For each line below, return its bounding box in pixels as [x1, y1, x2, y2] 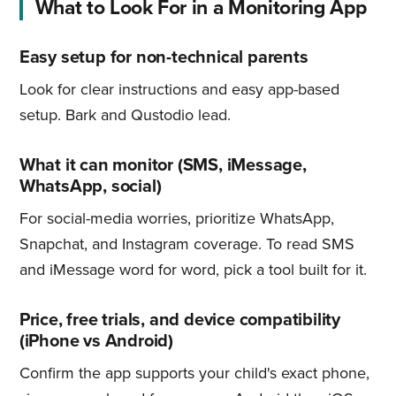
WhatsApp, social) [19, 175, 162, 197]
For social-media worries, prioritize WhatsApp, [19, 208, 334, 228]
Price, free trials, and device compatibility [19, 308, 341, 331]
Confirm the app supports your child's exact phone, [19, 362, 369, 383]
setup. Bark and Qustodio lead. [19, 104, 231, 125]
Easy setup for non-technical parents [19, 46, 308, 68]
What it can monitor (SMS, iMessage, [19, 154, 307, 176]
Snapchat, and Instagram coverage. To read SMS [19, 233, 354, 254]
